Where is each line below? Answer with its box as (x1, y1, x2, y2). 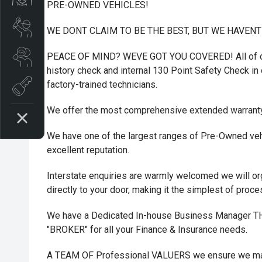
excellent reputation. (47, 144, 129, 156)
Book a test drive (32, 80, 96, 91)
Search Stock (32, 50, 82, 62)
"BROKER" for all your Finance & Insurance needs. (47, 224, 247, 235)
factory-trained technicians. (47, 79, 157, 90)
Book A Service (32, 21, 89, 33)
